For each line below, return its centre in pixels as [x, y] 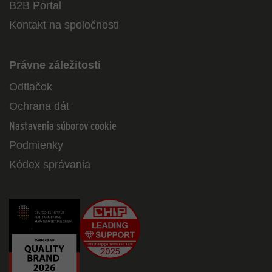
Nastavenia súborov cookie [63, 126]
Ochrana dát [39, 106]
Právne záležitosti [55, 65]
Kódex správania [50, 165]
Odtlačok [31, 87]
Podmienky [36, 145]
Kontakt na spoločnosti [64, 25]
